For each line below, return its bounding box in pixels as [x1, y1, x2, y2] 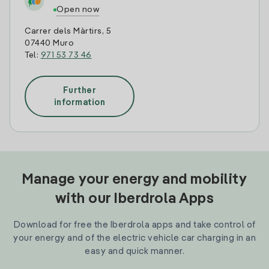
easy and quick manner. [85, 247, 184, 256]
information [53, 98, 106, 107]
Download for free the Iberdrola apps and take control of [13, 220, 256, 229]
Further [62, 86, 97, 95]
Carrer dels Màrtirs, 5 [25, 27, 111, 35]
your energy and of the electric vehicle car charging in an [13, 234, 256, 243]
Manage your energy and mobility [22, 173, 247, 187]
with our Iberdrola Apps [55, 192, 214, 207]
